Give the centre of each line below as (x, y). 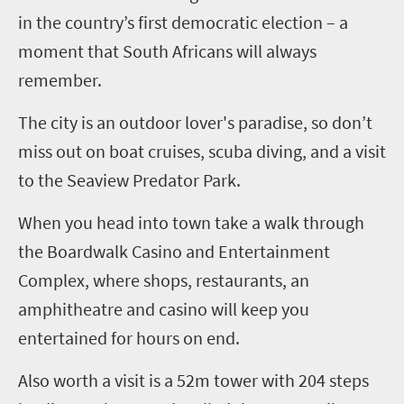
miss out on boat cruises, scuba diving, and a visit (202, 151)
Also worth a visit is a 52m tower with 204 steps (193, 380)
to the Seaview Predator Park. (129, 179)
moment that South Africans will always (167, 50)
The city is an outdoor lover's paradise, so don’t (195, 122)
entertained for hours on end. (129, 337)
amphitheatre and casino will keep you (164, 308)
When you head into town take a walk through (191, 222)
